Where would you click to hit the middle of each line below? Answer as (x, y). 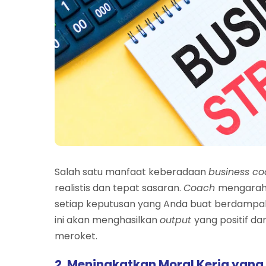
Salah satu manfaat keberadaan (132, 172)
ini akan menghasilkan (107, 220)
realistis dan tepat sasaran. (119, 188)
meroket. (76, 236)
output (177, 220)
